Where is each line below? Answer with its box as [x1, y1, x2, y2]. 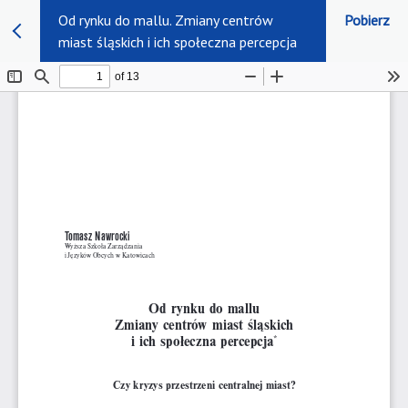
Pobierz [344, 11, 390, 29]
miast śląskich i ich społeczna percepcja [58, 33, 297, 51]
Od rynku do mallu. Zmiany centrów [58, 11, 273, 29]
